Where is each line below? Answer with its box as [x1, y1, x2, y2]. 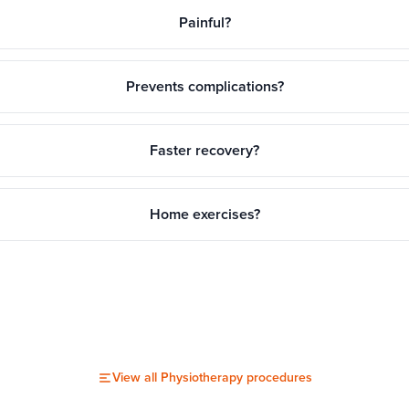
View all [111, 370, 161, 385]
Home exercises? [149, 205, 260, 224]
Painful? [178, 14, 231, 32]
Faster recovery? [150, 142, 260, 160]
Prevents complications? [125, 78, 284, 96]
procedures [242, 370, 312, 385]
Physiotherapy [160, 370, 243, 385]
